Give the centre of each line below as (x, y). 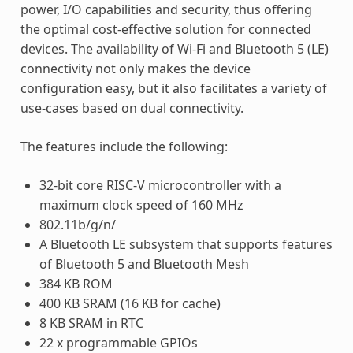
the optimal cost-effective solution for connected (165, 30)
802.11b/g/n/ (77, 225)
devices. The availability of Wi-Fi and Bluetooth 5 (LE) (174, 49)
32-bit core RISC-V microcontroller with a (160, 186)
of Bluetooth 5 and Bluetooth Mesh (144, 264)
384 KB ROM (76, 284)
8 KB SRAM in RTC (91, 323)
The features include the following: (124, 147)
